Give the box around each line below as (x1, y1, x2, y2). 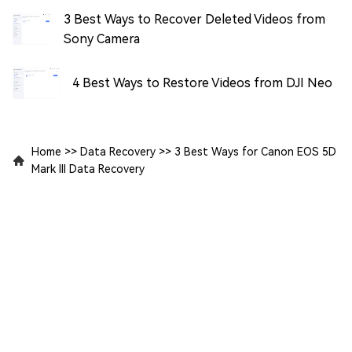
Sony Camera (63, 31, 140, 46)
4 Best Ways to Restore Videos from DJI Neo (72, 75, 332, 91)
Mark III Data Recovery (31, 162, 145, 175)
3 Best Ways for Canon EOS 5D (174, 145, 336, 158)
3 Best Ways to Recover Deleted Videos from (63, 11, 325, 27)
